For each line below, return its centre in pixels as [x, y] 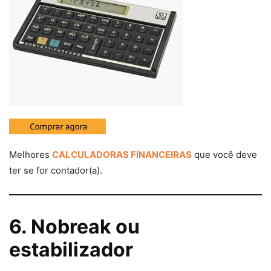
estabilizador [71, 250]
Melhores [31, 155]
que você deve [224, 155]
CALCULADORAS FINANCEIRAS [122, 155]
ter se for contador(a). [56, 171]
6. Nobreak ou [74, 227]
